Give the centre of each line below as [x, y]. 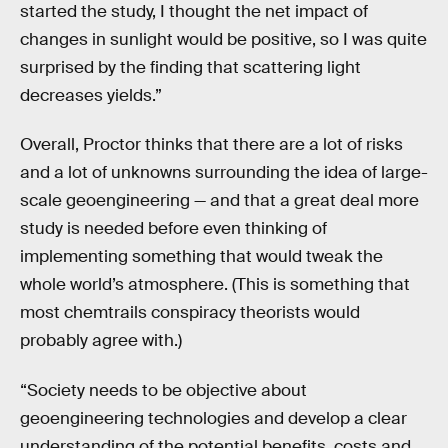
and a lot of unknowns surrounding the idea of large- [224, 173]
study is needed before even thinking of [173, 229]
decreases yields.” [91, 95]
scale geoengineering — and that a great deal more [219, 201]
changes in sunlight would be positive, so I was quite [223, 39]
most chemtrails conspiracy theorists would [190, 313]
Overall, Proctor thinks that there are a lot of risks [211, 145]
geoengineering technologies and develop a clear [213, 418]
